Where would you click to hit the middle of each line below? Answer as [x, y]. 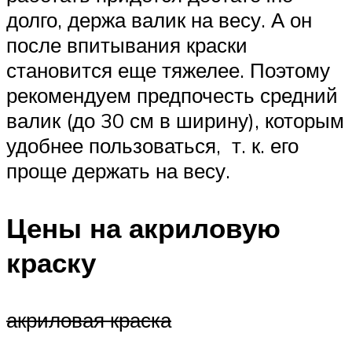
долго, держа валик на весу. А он [159, 20]
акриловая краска [89, 320]
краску [51, 263]
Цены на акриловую [143, 228]
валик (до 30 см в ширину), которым [175, 121]
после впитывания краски [127, 45]
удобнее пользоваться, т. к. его [152, 146]
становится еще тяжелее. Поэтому [168, 70]
